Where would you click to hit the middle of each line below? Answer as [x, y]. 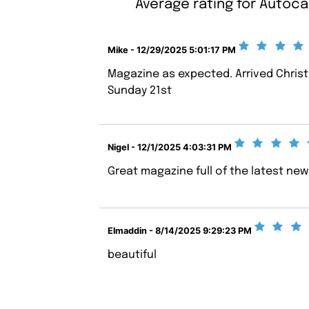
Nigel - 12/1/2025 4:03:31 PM [170, 147]
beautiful [132, 255]
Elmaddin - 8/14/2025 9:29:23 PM [180, 230]
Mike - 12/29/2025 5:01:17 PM [172, 50]
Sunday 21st [140, 91]
